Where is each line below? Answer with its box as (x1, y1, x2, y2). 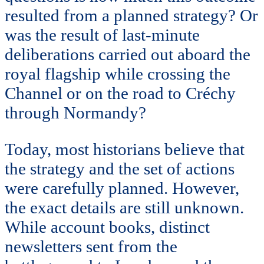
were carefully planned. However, (5, 178, 239, 197)
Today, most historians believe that (5, 139, 245, 159)
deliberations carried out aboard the (5, 45, 250, 64)
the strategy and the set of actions (5, 159, 235, 178)
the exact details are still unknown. (5, 197, 244, 217)
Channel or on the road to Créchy (5, 84, 236, 103)
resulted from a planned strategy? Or (5, 6, 258, 25)
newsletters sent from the (5, 236, 177, 256)
